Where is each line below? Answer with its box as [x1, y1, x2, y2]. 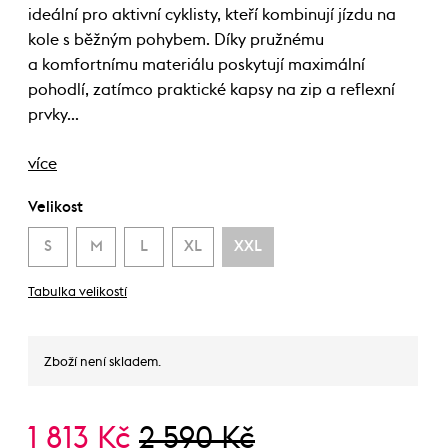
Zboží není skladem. [44, 356, 161, 369]
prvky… [28, 107, 79, 123]
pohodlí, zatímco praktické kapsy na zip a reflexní [28, 82, 395, 98]
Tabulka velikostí [28, 286, 127, 299]
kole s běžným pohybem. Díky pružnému [28, 32, 324, 48]
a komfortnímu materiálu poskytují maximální [28, 57, 365, 73]
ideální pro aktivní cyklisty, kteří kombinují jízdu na [28, 7, 396, 23]
